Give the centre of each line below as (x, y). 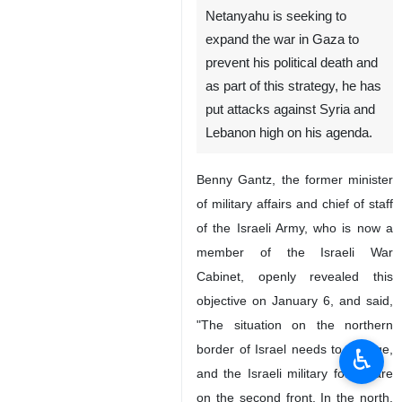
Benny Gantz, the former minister (295, 180)
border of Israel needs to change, (295, 350)
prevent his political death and (292, 63)
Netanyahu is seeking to (276, 17)
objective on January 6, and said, (295, 301)
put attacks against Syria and (290, 110)
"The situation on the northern (295, 325)
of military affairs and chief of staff (295, 204)
